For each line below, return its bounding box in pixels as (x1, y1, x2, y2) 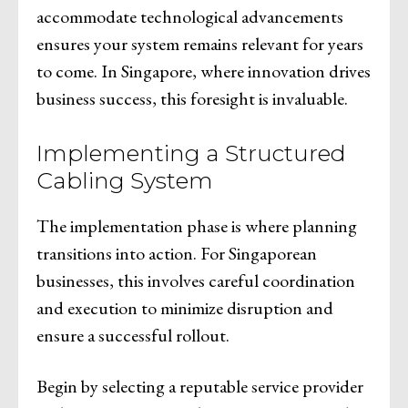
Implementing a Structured (36, 138, 346, 167)
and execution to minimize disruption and (36, 295, 333, 320)
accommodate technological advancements (36, 4, 343, 28)
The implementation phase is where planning (36, 213, 357, 238)
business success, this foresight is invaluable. (36, 86, 348, 110)
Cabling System (36, 166, 213, 194)
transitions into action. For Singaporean (36, 240, 317, 265)
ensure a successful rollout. (36, 322, 229, 347)
